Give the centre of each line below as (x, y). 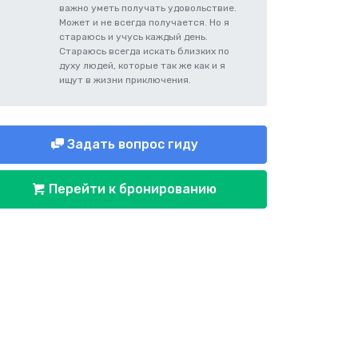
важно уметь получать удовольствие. (148, 8)
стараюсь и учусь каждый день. (133, 37)
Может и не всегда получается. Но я (144, 22)
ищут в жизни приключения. (125, 80)
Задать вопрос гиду (131, 144)
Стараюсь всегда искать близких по (144, 51)
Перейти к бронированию (131, 189)
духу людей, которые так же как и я (142, 66)
